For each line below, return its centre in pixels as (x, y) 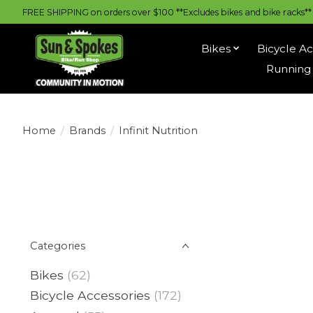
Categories (58, 246)
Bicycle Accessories (90, 296)
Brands (87, 130)
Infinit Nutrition (158, 130)
